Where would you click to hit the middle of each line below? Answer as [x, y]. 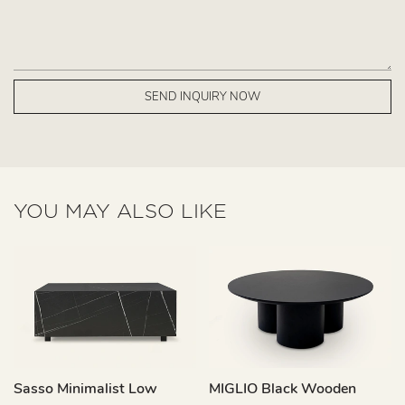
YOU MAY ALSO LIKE [120, 210]
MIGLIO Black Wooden [282, 388]
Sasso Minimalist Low [85, 388]
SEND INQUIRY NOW [202, 96]
